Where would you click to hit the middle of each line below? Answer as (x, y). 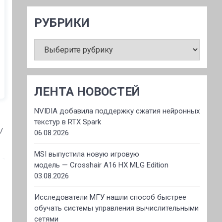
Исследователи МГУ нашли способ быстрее (110, 197)
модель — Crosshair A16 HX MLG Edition (101, 165)
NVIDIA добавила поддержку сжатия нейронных (117, 111)
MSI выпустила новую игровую (86, 154)
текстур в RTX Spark (67, 122)
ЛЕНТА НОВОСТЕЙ (87, 92)
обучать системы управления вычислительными (116, 208)
